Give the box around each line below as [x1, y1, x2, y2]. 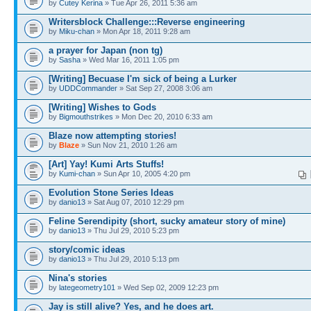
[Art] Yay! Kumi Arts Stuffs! [49, 159, 164, 169]
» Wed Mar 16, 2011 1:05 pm [81, 56, 179, 64]
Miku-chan [59, 27, 94, 35]
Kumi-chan [59, 169, 95, 178]
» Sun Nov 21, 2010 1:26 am [79, 141, 177, 149]
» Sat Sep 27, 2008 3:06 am [117, 84, 212, 92]
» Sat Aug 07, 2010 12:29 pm [85, 198, 184, 206]
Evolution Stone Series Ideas [49, 187, 174, 198]
